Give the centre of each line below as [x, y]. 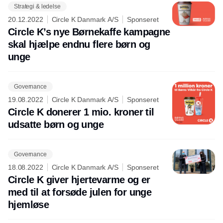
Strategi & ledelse [37, 6]
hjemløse [29, 205]
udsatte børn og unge [56, 125]
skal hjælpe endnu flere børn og [79, 45]
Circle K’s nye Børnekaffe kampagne [89, 32]
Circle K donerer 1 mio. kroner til [81, 112]
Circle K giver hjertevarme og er [79, 180]
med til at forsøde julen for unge [80, 192]
